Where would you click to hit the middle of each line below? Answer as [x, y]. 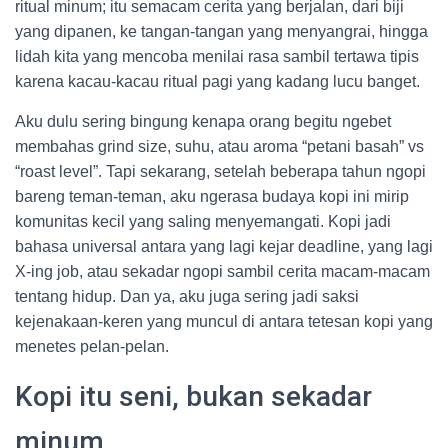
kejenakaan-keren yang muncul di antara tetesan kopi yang [224, 321]
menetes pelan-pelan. [92, 346]
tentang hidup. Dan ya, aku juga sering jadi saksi [187, 296]
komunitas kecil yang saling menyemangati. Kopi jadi [203, 221]
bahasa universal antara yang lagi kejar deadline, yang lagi [224, 246]
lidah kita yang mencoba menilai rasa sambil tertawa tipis [217, 56]
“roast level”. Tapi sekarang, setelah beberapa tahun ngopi [220, 171]
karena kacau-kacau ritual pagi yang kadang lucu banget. [217, 81]
